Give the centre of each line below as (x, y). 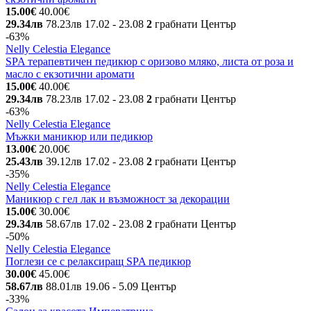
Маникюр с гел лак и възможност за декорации (118, 199)
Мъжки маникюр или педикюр (79, 136)
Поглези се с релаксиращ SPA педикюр (98, 261)
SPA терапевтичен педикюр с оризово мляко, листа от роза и (150, 61)
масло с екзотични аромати (70, 74)
